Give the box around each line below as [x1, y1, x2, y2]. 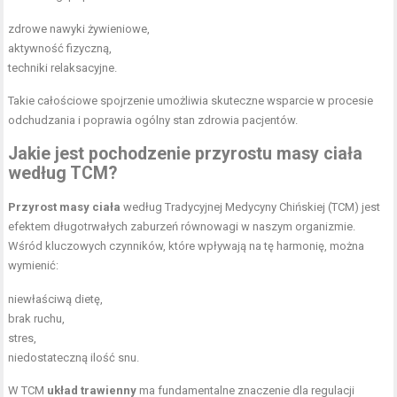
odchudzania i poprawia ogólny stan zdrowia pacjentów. [8, 113, 299, 127]
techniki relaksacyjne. [8, 60, 118, 74]
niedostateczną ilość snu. [8, 350, 140, 364]
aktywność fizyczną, [8, 41, 113, 55]
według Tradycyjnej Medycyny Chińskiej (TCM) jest [121, 199, 381, 214]
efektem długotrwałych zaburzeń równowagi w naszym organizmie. [8, 219, 356, 233]
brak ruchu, [8, 311, 66, 325]
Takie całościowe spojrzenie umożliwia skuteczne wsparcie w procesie [8, 93, 374, 107]
